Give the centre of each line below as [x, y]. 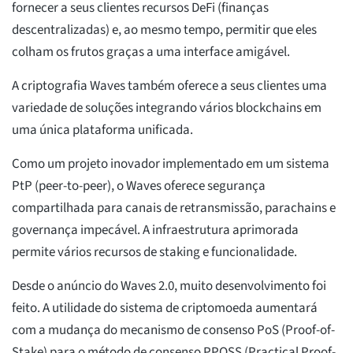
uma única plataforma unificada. [102, 130]
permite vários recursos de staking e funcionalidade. [154, 253]
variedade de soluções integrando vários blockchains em [167, 108]
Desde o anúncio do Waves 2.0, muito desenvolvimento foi [169, 286]
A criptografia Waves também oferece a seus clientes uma [169, 86]
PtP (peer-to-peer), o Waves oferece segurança [139, 186]
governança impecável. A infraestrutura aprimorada [155, 230]
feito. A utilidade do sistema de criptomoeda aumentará [165, 308]
